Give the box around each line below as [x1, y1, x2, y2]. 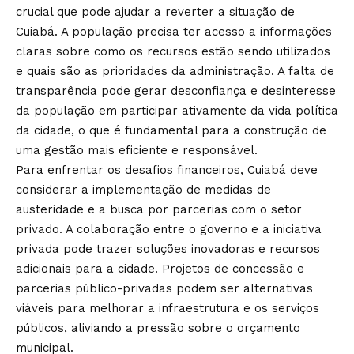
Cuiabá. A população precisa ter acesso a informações [16, 24, 332, 39]
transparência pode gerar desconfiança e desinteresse [16, 84, 336, 98]
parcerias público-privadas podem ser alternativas [16, 281, 313, 296]
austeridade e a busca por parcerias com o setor [16, 202, 302, 217]
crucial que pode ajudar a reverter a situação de [16, 5, 295, 19]
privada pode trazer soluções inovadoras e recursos [16, 242, 320, 256]
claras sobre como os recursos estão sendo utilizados [16, 44, 330, 58]
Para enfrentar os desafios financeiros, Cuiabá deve [16, 163, 318, 177]
